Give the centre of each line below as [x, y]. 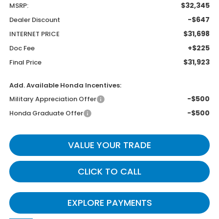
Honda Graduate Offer [46, 113]
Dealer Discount [34, 20]
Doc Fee [22, 48]
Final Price [25, 63]
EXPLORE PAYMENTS [109, 203]
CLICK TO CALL [109, 172]
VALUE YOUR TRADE [109, 145]
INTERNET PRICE [34, 34]
